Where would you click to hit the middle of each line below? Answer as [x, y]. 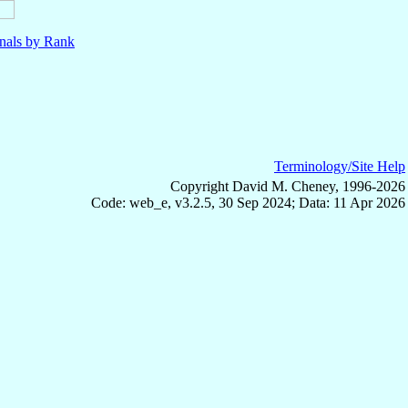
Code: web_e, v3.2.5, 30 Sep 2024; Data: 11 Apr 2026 [248, 203]
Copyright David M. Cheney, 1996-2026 [288, 187]
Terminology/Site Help [340, 167]
